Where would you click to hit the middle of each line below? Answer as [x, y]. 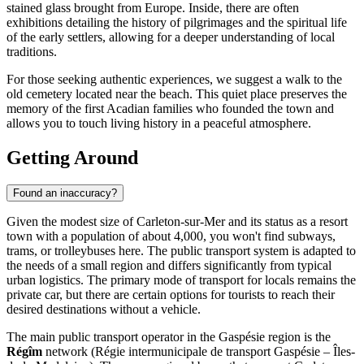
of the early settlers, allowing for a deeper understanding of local [171, 37]
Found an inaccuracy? [65, 193]
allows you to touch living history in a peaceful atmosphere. [159, 123]
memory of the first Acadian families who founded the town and [170, 108]
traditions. [32, 51]
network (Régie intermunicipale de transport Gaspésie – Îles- [199, 352]
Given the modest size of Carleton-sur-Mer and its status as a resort [177, 222]
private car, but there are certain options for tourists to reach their [171, 295]
